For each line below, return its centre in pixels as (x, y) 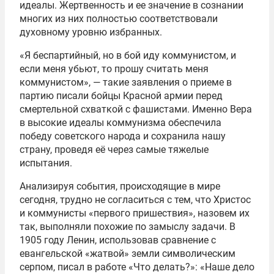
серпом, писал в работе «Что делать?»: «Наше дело (137, 267)
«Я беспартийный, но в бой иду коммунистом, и (128, 55)
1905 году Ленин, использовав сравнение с (118, 240)
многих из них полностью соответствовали (119, 18)
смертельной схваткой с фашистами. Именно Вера (136, 109)
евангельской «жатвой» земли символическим (128, 253)
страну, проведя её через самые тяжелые (114, 149)
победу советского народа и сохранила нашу (123, 136)
